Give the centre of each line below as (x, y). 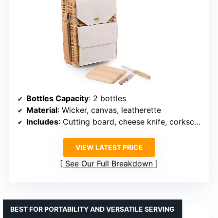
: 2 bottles (107, 98)
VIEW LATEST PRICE (109, 147)
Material (42, 110)
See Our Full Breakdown (109, 163)
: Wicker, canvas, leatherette (109, 110)
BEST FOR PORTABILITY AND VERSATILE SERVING (92, 209)
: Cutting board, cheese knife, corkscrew (126, 121)
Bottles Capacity (57, 98)
